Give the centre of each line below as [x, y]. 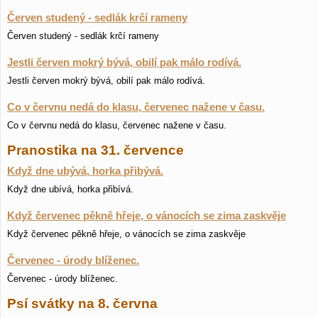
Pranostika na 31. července [95, 150]
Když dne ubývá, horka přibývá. [85, 171]
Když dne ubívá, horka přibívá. [70, 189]
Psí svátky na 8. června [82, 303]
